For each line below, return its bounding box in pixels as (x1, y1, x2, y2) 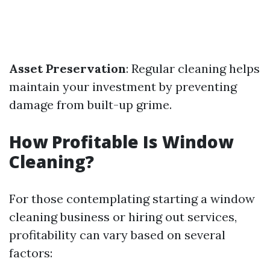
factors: (9, 245, 52, 260)
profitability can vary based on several (9, 227, 225, 242)
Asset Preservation (9, 61, 126, 76)
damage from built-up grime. (9, 97, 172, 112)
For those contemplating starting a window (9, 191, 255, 206)
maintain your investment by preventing (9, 79, 237, 94)
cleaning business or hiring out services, (9, 209, 237, 224)
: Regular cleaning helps (126, 61, 260, 76)
